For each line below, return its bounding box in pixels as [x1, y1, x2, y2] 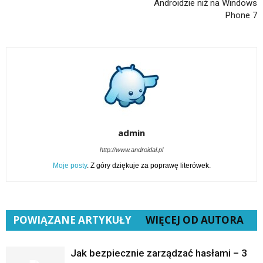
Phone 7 [225, 9, 257, 21]
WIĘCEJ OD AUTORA [146, 213, 244, 227]
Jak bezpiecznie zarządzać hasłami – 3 [70, 247, 247, 259]
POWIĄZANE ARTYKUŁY [13, 213, 131, 227]
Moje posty [52, 161, 87, 170]
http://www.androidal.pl [100, 146, 163, 153]
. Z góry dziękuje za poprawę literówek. [86, 161, 211, 170]
